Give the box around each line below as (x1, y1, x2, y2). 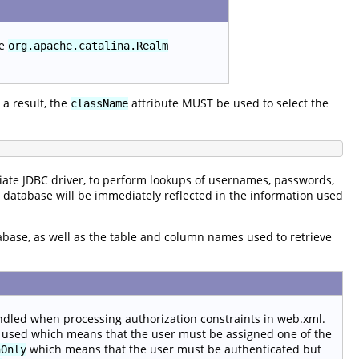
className (71, 96, 128, 110)
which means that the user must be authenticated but (26, 341, 321, 357)
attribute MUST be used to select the (128, 95, 329, 111)
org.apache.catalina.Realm (8, 38, 168, 52)
